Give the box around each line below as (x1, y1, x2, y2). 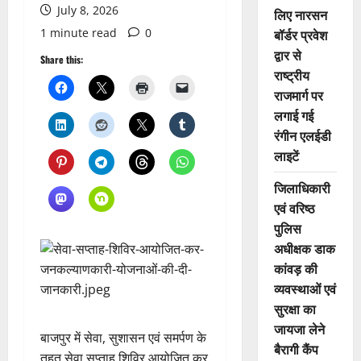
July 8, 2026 (54, 2, 118, 19)
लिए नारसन (273, 5, 327, 25)
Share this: (40, 52, 83, 67)
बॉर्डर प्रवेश (273, 25, 327, 45)
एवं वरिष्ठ (273, 198, 315, 218)
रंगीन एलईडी (273, 126, 331, 146)
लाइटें (273, 146, 299, 166)
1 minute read (40, 25, 117, 41)
